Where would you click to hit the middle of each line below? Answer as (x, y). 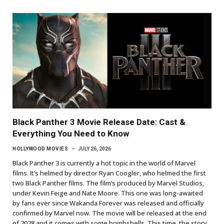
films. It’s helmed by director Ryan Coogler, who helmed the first (109, 173)
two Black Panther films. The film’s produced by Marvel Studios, (108, 183)
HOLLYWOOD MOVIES (40, 148)
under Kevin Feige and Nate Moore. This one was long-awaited (108, 193)
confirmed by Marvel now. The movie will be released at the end (109, 213)
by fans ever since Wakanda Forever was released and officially (108, 203)
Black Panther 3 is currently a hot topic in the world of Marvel (104, 163)
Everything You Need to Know (71, 133)
